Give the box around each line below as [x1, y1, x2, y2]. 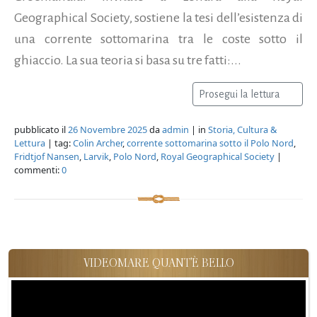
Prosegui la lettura [199, 88, 282, 100]
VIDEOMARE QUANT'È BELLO [83, 254, 234, 271]
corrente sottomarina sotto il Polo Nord [127, 136, 294, 149]
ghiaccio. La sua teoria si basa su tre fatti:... [14, 52, 241, 67]
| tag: [45, 136, 73, 149]
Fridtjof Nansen [14, 149, 79, 163]
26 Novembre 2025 [68, 122, 147, 136]
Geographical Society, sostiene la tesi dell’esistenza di [14, 10, 303, 25]
